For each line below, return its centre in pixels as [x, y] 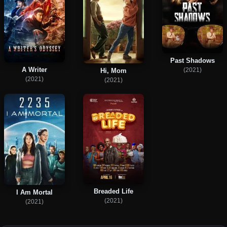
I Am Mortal [34, 193]
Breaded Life [113, 192]
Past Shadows [193, 60]
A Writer [34, 69]
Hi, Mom [113, 70]
